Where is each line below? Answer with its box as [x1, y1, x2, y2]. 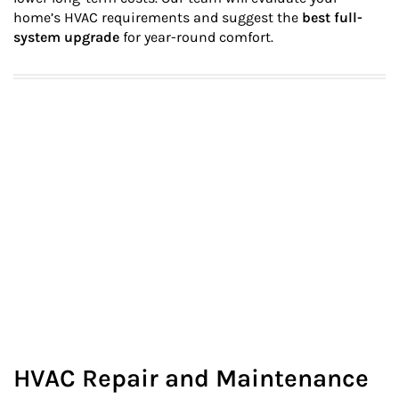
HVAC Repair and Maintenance [13, 363, 369, 394]
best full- [302, 9, 362, 26]
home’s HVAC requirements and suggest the [13, 9, 302, 26]
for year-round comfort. [119, 28, 273, 45]
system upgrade [13, 28, 119, 45]
